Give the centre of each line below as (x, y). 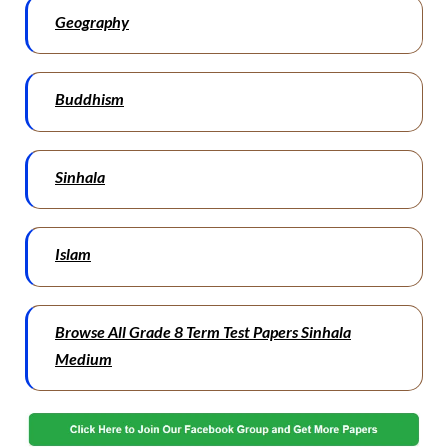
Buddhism (89, 99)
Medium (83, 358)
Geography (92, 21)
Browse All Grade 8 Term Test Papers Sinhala (203, 331)
